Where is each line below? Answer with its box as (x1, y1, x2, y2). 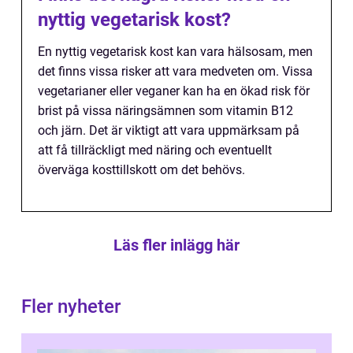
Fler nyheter (21, 295, 121, 318)
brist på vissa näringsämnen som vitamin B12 (38, 103, 293, 119)
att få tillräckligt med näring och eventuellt (38, 143, 272, 158)
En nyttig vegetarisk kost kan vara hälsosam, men (38, 44, 313, 60)
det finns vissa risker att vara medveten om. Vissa (38, 64, 313, 80)
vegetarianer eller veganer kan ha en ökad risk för (38, 84, 310, 99)
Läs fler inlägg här (113, 236, 240, 255)
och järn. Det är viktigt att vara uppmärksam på (38, 123, 299, 139)
